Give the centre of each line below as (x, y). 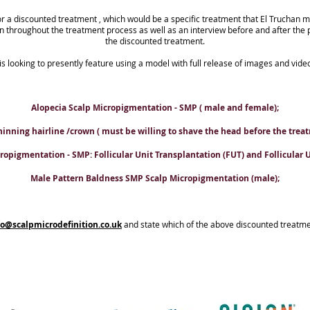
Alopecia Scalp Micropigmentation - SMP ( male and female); (155, 108)
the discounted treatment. (155, 41)
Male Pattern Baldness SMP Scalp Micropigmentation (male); (155, 178)
